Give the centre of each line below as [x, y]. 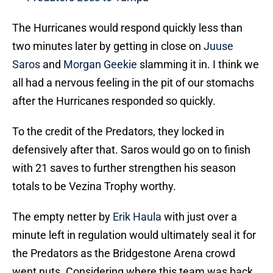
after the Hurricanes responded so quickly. [114, 101]
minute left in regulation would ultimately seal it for [134, 235]
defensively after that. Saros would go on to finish [131, 150]
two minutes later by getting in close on [108, 46]
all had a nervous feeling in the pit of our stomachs [133, 83]
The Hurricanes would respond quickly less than [127, 28]
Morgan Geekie [100, 65]
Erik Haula [137, 217]
